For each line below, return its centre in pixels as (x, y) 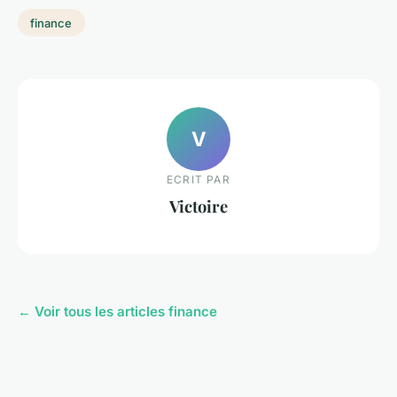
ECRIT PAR (198, 180)
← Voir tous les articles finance (117, 311)
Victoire (198, 206)
